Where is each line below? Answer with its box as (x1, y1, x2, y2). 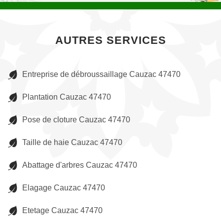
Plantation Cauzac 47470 (22, 93, 111, 101)
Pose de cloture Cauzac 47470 (22, 115, 130, 124)
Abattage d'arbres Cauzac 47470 (22, 161, 137, 169)
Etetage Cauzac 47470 (22, 206, 103, 215)
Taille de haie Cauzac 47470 (22, 138, 122, 147)
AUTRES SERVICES (55, 34, 166, 46)
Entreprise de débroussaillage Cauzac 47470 (22, 70, 181, 78)
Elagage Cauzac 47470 (22, 184, 105, 192)
